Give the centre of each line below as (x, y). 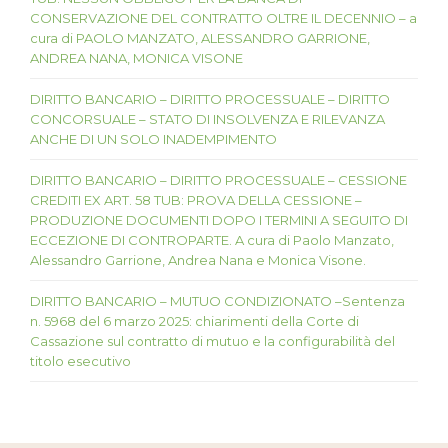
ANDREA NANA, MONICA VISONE (136, 58)
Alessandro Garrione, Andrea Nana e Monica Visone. (198, 260)
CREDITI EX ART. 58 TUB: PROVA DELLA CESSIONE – (196, 200)
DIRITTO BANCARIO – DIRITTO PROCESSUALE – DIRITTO (210, 99)
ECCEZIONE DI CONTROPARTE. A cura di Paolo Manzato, (212, 240)
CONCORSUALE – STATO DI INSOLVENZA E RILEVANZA (207, 119)
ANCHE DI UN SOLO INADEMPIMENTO (153, 139)
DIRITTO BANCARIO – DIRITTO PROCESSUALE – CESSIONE (218, 180)
